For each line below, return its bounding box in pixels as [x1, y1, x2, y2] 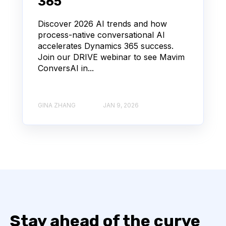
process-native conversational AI [38, 30, 165, 40]
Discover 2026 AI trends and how [38, 19, 167, 29]
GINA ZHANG [38, 101, 76, 109]
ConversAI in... [38, 63, 94, 74]
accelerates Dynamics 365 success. [38, 41, 174, 51]
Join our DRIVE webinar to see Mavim [38, 52, 185, 63]
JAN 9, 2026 [103, 101, 139, 109]
